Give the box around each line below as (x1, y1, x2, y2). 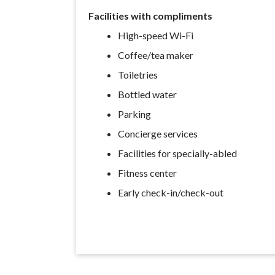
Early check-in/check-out (118, 187, 224, 198)
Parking (118, 108, 152, 120)
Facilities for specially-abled (118, 147, 238, 159)
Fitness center (118, 167, 177, 179)
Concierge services (118, 128, 198, 139)
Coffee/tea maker (118, 49, 194, 61)
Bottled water (118, 88, 177, 100)
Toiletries (118, 69, 158, 80)
